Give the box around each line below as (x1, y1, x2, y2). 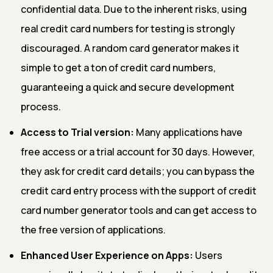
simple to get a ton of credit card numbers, (21, 60, 216, 74)
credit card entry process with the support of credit (21, 183, 257, 197)
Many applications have (134, 125, 243, 139)
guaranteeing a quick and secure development (21, 80, 235, 94)
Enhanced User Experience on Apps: (21, 248, 193, 262)
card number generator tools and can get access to (21, 203, 257, 217)
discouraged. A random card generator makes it (21, 41, 239, 55)
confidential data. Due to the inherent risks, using (21, 2, 247, 16)
